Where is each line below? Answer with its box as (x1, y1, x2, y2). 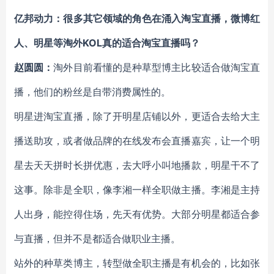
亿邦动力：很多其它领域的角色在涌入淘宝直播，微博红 (14, 12, 260, 24)
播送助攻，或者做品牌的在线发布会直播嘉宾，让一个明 (14, 135, 260, 147)
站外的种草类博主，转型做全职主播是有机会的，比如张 (14, 257, 260, 269)
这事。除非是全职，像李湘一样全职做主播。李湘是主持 (14, 183, 260, 196)
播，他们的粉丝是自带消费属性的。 (14, 86, 171, 98)
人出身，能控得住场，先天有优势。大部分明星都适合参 (14, 208, 260, 220)
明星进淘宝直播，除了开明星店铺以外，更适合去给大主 (14, 110, 260, 122)
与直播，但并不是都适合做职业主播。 (14, 232, 180, 245)
